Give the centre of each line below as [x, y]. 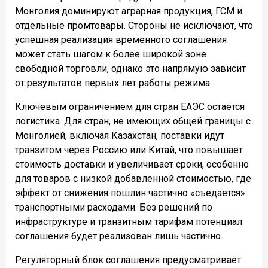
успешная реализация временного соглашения [121, 39]
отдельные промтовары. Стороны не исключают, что [134, 25]
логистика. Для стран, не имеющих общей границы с [133, 121]
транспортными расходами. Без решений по [114, 207]
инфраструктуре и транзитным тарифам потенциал [129, 221]
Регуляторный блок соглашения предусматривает [128, 260]
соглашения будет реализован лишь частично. [119, 236]
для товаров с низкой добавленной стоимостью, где [133, 178]
